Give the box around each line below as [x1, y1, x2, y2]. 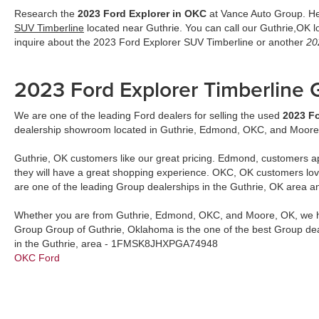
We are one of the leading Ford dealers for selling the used [14, 110, 283, 121]
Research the [14, 8, 78, 19]
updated [275, 266, 318, 278]
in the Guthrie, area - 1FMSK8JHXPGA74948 [14, 238, 218, 249]
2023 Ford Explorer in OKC [78, 8, 206, 19]
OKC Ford [14, 252, 60, 263]
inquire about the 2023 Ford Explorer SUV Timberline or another [14, 36, 306, 48]
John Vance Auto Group [168, 266, 275, 278]
